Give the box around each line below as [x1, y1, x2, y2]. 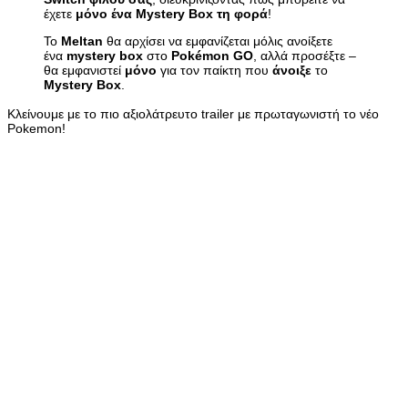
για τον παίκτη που [157, 62, 272, 77]
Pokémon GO [171, 47, 253, 63]
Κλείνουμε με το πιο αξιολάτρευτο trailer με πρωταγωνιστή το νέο [7, 106, 379, 121]
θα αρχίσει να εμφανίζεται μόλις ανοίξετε [103, 33, 332, 48]
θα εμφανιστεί [44, 62, 125, 77]
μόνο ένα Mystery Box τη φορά [76, 5, 268, 21]
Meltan [61, 33, 103, 48]
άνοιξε [272, 62, 311, 77]
